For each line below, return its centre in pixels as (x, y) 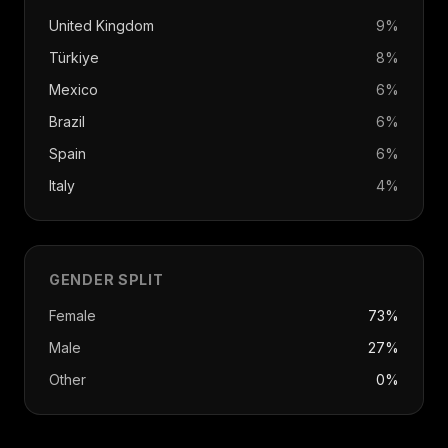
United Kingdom (101, 25)
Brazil (67, 121)
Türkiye (74, 57)
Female (72, 315)
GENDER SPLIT (106, 279)
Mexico (73, 89)
